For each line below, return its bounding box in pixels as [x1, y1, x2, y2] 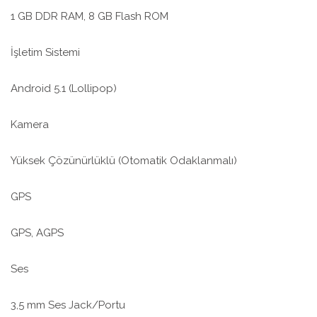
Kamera [11, 118, 49, 132]
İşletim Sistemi [11, 46, 80, 59]
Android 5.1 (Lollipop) [11, 82, 117, 96]
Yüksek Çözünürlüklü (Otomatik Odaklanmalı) [11, 154, 237, 168]
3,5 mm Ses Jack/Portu [11, 299, 125, 312]
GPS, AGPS [11, 226, 64, 240]
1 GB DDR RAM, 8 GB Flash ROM [11, 10, 168, 23]
